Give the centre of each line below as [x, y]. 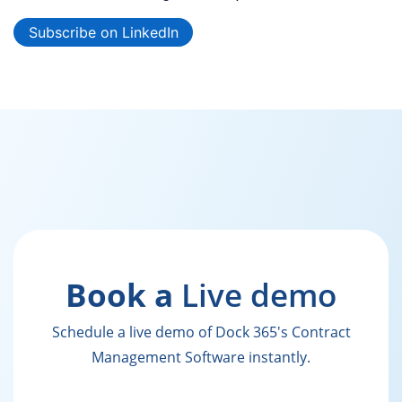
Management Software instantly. [201, 357]
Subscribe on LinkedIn [103, 32]
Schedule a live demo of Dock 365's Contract [201, 332]
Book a [123, 294]
